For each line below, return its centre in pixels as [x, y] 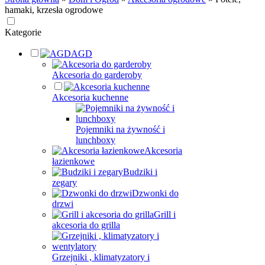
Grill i [165, 214]
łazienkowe [73, 161]
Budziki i [140, 172]
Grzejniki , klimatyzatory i [101, 257]
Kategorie [23, 32]
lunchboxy [96, 140]
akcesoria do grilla [86, 225]
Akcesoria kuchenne [90, 97]
